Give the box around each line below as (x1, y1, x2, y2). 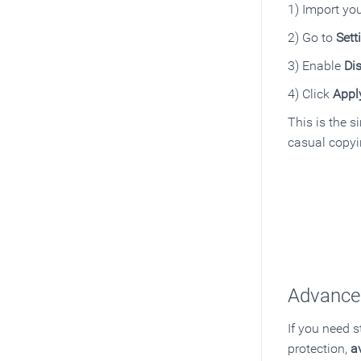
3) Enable (288, 57, 344, 73)
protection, (288, 340, 351, 356)
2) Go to (288, 29, 336, 45)
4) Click (288, 85, 333, 102)
